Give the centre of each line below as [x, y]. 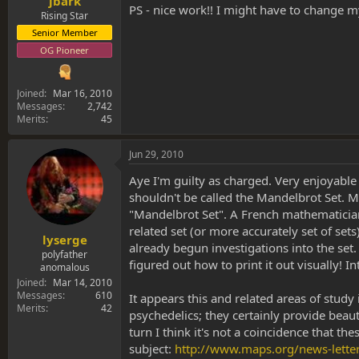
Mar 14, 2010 [83, 282]
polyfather [65, 254]
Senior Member [65, 33]
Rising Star [65, 16]
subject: [152, 349]
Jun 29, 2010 [156, 155]
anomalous [65, 267]
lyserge [65, 239]
